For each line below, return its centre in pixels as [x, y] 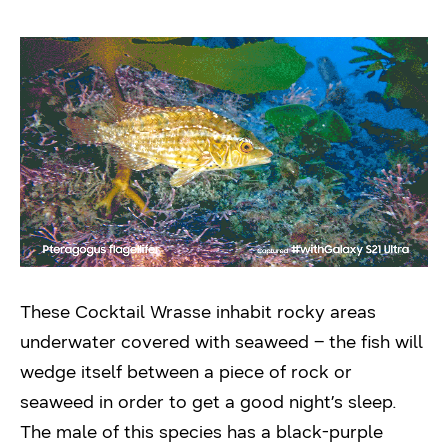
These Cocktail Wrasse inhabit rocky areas [198, 312]
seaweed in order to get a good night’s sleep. [208, 402]
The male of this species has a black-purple [201, 432]
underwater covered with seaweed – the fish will [221, 342]
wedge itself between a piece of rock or [186, 372]
